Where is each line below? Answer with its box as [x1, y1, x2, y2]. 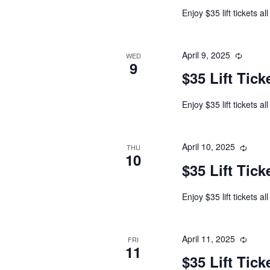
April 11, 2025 [181, 232, 235, 245]
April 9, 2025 [181, 48, 230, 61]
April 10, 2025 [181, 140, 235, 153]
